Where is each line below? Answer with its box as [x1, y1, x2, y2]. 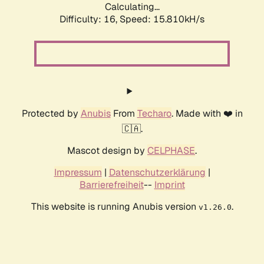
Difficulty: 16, [60, 13, 120, 26]
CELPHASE [147, 144, 195, 157]
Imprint [154, 179, 185, 192]
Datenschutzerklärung [108, 166, 206, 179]
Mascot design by [67, 144, 147, 157]
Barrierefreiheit [79, 179, 144, 192]
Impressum [54, 166, 102, 179]
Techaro [137, 107, 171, 120]
